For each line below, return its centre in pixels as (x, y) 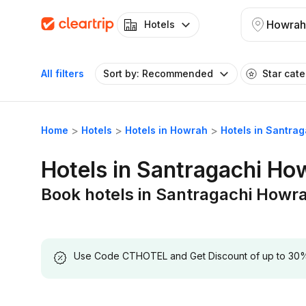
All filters (62, 73)
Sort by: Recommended (158, 73)
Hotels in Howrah (166, 130)
